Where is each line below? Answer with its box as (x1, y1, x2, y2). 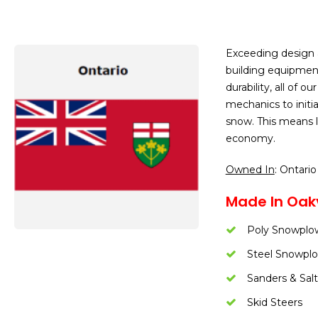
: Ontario (274, 163, 317, 176)
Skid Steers (246, 296, 302, 309)
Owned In (225, 163, 275, 176)
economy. (225, 132, 275, 145)
